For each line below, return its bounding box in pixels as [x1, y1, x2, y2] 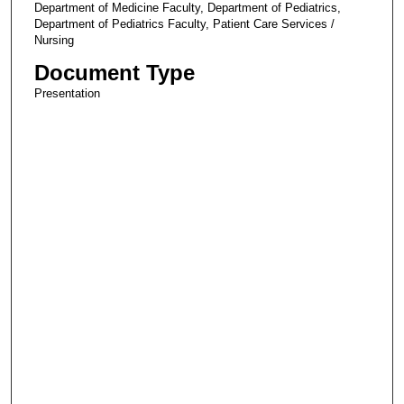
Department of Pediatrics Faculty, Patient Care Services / [33, 17, 335, 32]
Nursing [33, 33, 74, 48]
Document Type [33, 60, 195, 86]
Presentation [33, 87, 100, 101]
